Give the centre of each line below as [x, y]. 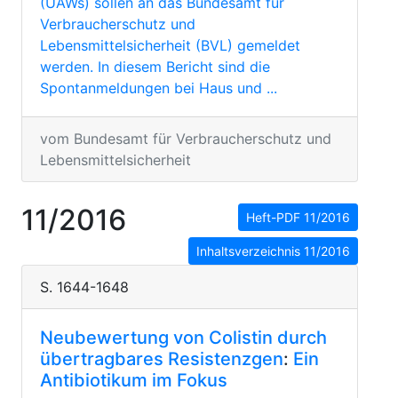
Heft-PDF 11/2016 [298, 217]
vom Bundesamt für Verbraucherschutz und [186, 139]
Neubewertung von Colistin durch [183, 338]
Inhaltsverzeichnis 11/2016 [273, 251]
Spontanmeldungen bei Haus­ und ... [159, 88]
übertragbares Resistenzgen [162, 359]
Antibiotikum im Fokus [134, 380]
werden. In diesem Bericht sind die [155, 67]
